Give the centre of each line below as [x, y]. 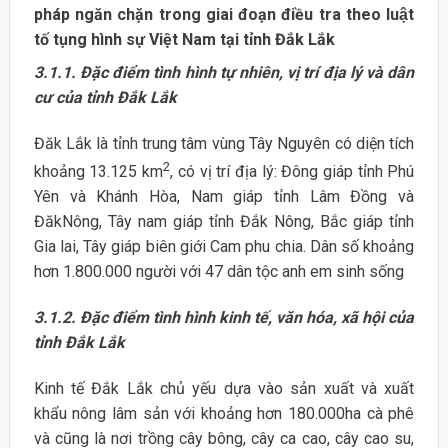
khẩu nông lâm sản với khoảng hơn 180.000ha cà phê [224, 413]
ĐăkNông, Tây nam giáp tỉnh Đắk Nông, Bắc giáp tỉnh [224, 221]
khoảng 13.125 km [98, 171]
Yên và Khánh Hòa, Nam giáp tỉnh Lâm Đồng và [224, 196]
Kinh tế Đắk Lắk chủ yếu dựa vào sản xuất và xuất [224, 388]
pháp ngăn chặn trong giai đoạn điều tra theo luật [224, 14]
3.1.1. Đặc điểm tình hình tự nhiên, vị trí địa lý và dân [224, 72]
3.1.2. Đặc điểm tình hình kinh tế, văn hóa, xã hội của [224, 317]
